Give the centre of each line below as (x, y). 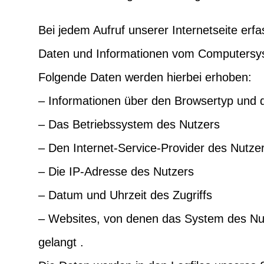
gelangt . (61, 242)
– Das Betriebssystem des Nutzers (129, 124)
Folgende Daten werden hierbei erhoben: (145, 77)
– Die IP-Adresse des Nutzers (116, 171)
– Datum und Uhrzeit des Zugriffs (125, 195)
